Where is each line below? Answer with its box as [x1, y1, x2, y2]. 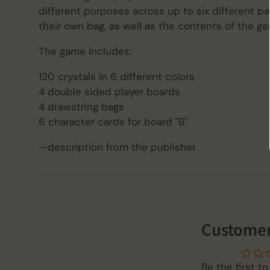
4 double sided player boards [39, 85, 180, 99]
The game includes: [39, 45, 131, 58]
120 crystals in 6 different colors [39, 70, 195, 84]
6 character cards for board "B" [39, 115, 187, 129]
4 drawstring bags [39, 100, 124, 114]
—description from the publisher [39, 140, 196, 154]
